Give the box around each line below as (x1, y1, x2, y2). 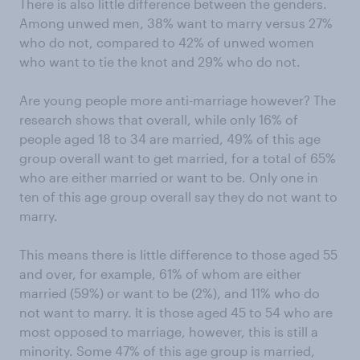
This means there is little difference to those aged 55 (19, 247, 337, 263)
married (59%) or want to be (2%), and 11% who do (19, 285, 320, 301)
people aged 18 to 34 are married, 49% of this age (19, 131, 321, 147)
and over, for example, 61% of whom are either (19, 266, 301, 282)
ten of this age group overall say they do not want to (19, 189, 337, 205)
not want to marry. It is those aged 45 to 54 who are (19, 305, 333, 321)
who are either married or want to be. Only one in (19, 170, 318, 186)
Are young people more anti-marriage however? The (19, 92, 336, 108)
